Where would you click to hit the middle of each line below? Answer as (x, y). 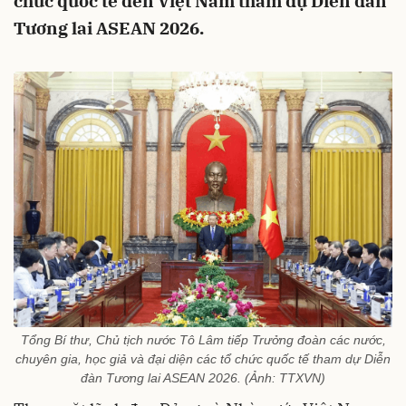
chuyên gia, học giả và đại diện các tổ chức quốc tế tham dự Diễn (203, 358)
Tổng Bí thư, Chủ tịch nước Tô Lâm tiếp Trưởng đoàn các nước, (203, 339)
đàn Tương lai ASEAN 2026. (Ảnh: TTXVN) (203, 377)
